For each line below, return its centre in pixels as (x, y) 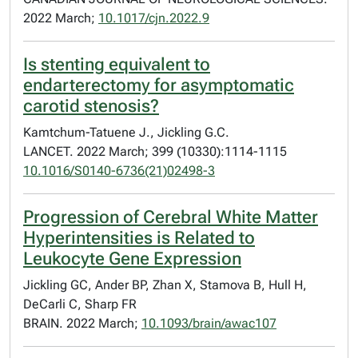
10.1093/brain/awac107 (209, 323)
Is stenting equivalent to (117, 64)
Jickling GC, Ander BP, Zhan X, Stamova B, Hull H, (165, 285)
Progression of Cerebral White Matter (171, 217)
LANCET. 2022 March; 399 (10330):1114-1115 (155, 151)
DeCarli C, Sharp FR (80, 304)
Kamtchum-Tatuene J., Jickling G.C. (126, 132)
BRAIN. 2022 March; (82, 323)
